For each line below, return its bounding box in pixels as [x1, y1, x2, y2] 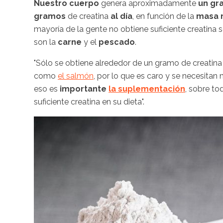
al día [111, 11, 132, 21]
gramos [34, 11, 66, 21]
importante [58, 84, 109, 94]
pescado [97, 37, 135, 47]
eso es [34, 84, 58, 94]
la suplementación [109, 84, 185, 94]
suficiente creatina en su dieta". [34, 97, 144, 107]
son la [34, 37, 58, 47]
